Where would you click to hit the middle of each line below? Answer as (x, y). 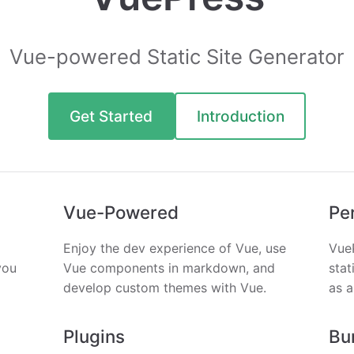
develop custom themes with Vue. (165, 287)
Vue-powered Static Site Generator (177, 57)
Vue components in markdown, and (169, 267)
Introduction (240, 116)
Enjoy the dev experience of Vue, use (175, 248)
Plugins (94, 336)
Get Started (111, 116)
